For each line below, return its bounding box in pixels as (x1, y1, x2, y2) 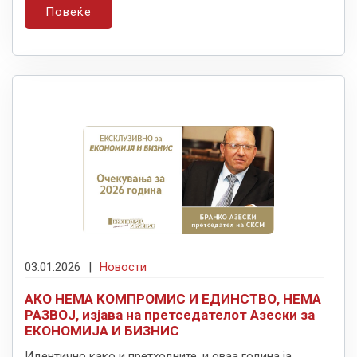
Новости (100, 259, 147, 274)
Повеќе (45, 4, 92, 19)
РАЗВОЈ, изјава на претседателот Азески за (25, 306, 315, 323)
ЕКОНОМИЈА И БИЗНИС (25, 322, 179, 339)
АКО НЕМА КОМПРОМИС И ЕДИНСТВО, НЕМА (25, 290, 321, 307)
